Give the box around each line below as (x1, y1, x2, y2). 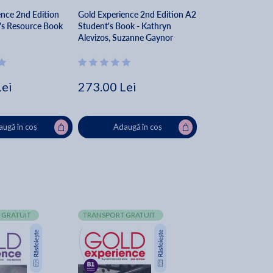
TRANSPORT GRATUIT (82, 210, 155, 220)
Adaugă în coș (113, 122, 162, 132)
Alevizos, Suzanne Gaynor (77, 32, 173, 44)
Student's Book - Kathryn (77, 20, 171, 32)
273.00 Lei (77, 79, 136, 94)
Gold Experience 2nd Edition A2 (77, 9, 196, 21)
